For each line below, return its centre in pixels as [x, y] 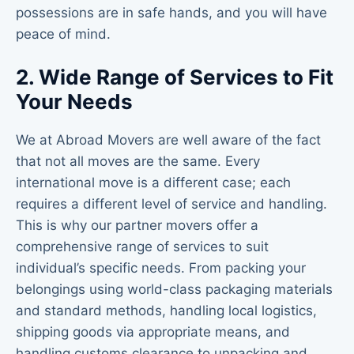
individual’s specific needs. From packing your [161, 268]
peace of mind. [63, 34]
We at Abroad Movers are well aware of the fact [168, 140]
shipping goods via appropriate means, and [153, 332]
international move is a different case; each [153, 183]
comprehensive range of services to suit [142, 247]
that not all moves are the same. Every [138, 162]
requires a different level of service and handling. [171, 204]
